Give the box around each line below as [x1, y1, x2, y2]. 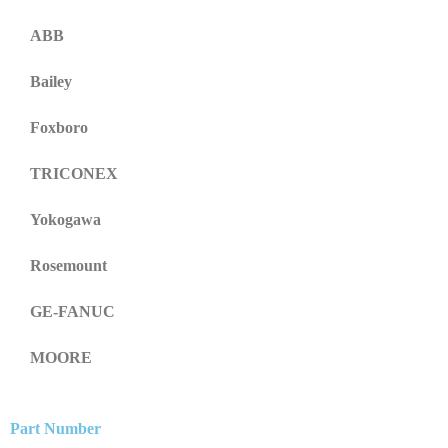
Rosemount [30, 256, 107, 274]
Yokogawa [30, 210, 101, 228]
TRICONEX [30, 164, 118, 182]
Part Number [10, 419, 101, 437]
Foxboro [30, 118, 88, 136]
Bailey [30, 72, 72, 90]
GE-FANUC [30, 302, 115, 320]
